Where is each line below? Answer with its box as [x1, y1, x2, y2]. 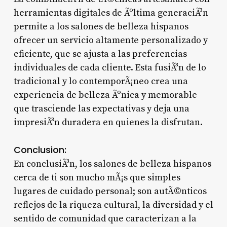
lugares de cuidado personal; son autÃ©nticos [13, 185, 207, 197]
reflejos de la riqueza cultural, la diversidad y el [13, 199, 213, 211]
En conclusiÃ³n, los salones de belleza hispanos [13, 158, 211, 170]
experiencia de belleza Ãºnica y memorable [13, 89, 197, 101]
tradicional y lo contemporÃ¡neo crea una [13, 75, 188, 87]
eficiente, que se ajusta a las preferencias [13, 48, 187, 60]
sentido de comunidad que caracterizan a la [13, 212, 197, 224]
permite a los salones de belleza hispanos [13, 20, 188, 32]
